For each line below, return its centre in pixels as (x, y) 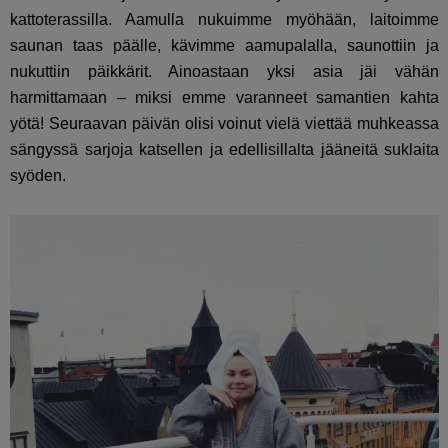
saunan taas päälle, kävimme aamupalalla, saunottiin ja (225, 45)
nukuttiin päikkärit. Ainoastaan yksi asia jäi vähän (225, 71)
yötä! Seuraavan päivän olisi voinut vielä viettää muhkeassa (225, 123)
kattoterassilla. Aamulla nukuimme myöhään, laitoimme (225, 19)
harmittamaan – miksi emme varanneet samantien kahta (225, 97)
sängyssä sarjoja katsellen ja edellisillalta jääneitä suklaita (225, 149)
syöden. (38, 175)
